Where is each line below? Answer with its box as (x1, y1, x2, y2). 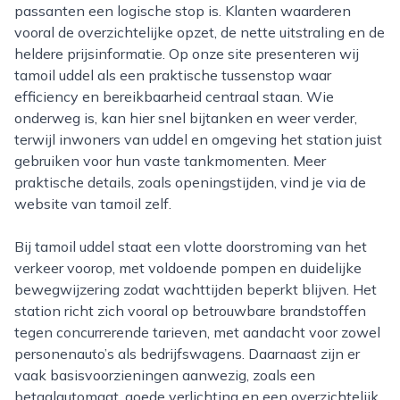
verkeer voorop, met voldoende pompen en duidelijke (14, 259, 362, 277)
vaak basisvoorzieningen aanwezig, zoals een (14, 366, 315, 384)
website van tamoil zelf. (14, 195, 171, 212)
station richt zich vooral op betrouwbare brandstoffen (14, 302, 366, 320)
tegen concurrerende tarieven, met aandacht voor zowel (14, 323, 380, 341)
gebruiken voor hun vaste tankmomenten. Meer (14, 152, 326, 170)
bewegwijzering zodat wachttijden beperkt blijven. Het (14, 280, 377, 298)
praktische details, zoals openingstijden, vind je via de (14, 173, 366, 191)
